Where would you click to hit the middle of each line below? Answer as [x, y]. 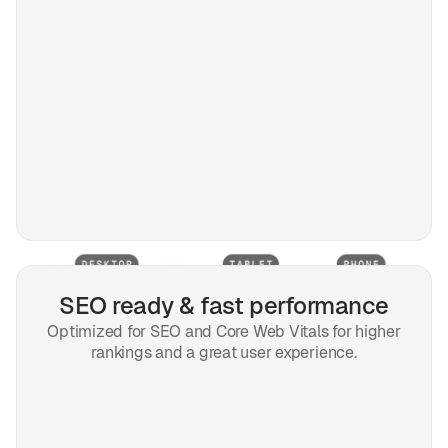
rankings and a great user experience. [224, 353]
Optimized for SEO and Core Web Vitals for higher [224, 332]
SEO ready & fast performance [224, 306]
